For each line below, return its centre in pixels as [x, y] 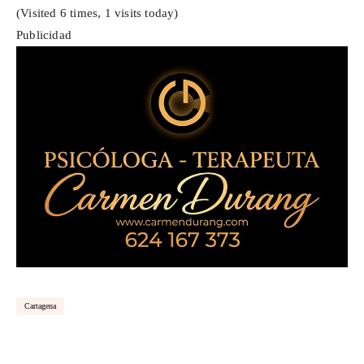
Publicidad [44, 35]
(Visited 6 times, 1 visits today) [97, 13]
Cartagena [40, 306]
